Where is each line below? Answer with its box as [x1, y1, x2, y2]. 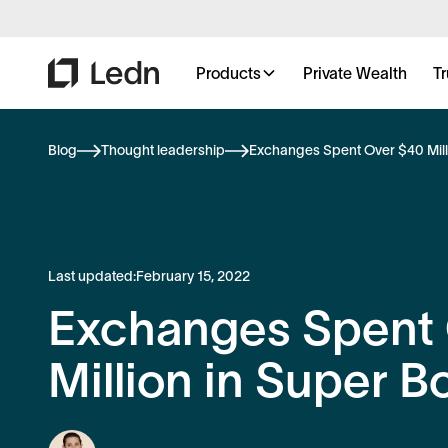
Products [196, 64, 261, 82]
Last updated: [48, 267, 136, 284]
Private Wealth [303, 64, 407, 82]
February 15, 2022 [136, 267, 250, 284]
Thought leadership [101, 142, 225, 158]
